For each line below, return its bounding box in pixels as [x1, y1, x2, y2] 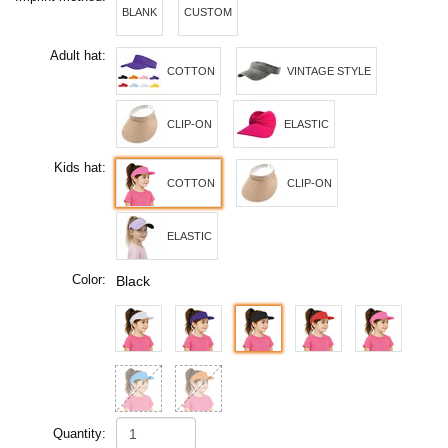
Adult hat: [50, 48, 106, 64]
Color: [72, 272, 106, 288]
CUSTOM [184, 5, 232, 18]
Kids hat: [54, 160, 106, 176]
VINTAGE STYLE [287, 64, 371, 77]
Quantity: [53, 426, 106, 442]
